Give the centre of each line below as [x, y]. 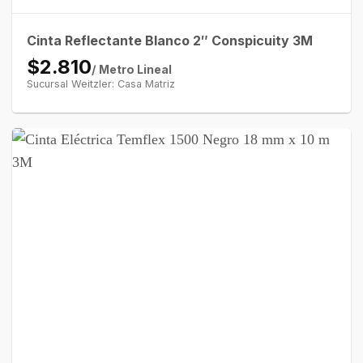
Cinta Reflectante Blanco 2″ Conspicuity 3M [169, 40]
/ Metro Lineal [131, 69]
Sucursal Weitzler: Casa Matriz [100, 83]
